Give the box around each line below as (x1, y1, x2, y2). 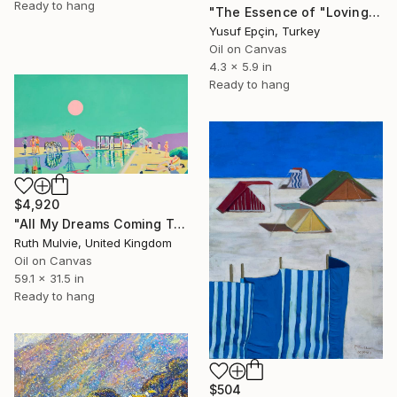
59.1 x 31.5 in (14, 271, 84, 285)
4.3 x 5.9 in (209, 58, 272, 74)
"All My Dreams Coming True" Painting (173, 216, 185, 231)
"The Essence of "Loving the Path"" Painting (368, 4, 380, 19)
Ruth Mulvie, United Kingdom (14, 236, 172, 250)
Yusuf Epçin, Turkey (209, 23, 320, 38)
